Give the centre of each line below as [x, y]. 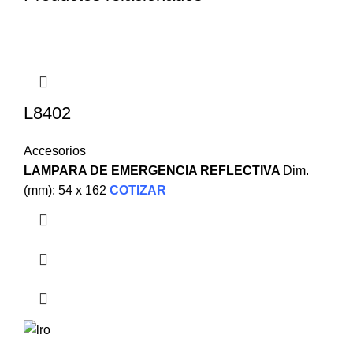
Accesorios [55, 151]
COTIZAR [138, 191]
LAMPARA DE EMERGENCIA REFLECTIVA [153, 171]
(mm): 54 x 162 [65, 191]
